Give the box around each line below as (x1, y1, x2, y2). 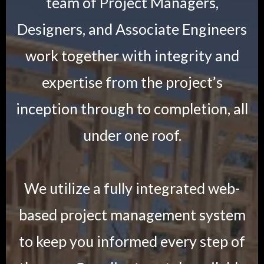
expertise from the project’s (41, 72, 223, 91)
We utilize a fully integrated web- (24, 179, 240, 197)
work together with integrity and (25, 46, 239, 64)
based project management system (18, 205, 246, 223)
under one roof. (82, 126, 181, 144)
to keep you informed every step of (19, 232, 245, 250)
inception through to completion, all (16, 99, 248, 117)
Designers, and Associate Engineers (17, 19, 247, 38)
